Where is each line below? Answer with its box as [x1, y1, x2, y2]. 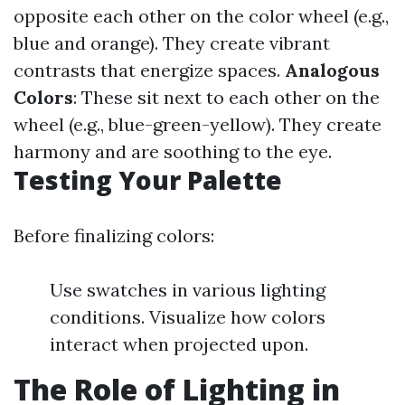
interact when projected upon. [50, 333, 308, 355]
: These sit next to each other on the [73, 86, 380, 108]
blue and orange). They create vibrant [14, 32, 330, 54]
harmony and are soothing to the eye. [14, 140, 332, 163]
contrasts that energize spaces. [14, 59, 285, 81]
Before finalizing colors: [14, 224, 214, 247]
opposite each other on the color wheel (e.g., [14, 5, 389, 27]
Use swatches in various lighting [50, 278, 325, 301]
